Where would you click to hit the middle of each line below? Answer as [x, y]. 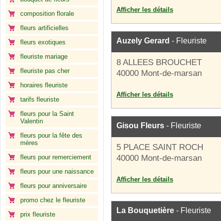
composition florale [47, 14]
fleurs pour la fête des [51, 135]
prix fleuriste [38, 214]
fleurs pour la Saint [47, 114]
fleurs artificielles [44, 28]
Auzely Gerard [143, 41]
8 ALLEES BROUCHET [159, 62]
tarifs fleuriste [40, 99]
